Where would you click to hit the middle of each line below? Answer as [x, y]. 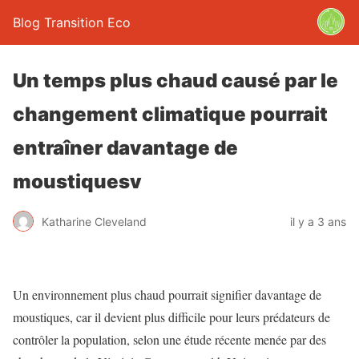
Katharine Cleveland [94, 221]
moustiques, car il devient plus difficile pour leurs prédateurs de [171, 317]
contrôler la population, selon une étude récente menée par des [169, 339]
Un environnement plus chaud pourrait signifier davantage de [167, 294]
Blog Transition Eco [72, 22]
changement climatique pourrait [170, 114]
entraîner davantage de [125, 148]
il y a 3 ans [318, 221]
